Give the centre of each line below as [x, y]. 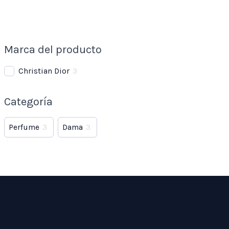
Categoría [29, 102]
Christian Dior [44, 71]
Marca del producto [53, 50]
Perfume [24, 128]
